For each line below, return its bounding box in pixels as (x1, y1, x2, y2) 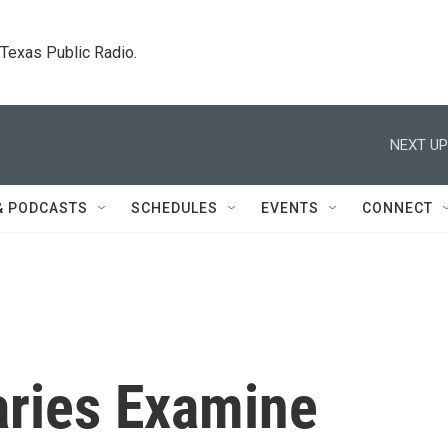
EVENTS (261, 200, 319, 216)
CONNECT (362, 200, 433, 216)
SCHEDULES (131, 200, 218, 216)
